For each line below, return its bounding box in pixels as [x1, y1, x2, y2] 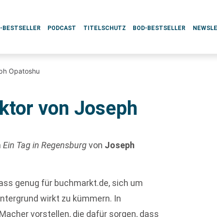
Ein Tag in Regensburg [3, 140, 87, 150]
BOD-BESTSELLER [133, 25, 186, 31]
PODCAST [47, 25, 77, 31]
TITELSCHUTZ [83, 25, 126, 31]
